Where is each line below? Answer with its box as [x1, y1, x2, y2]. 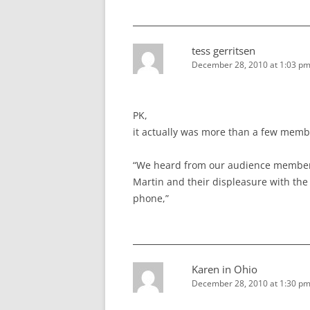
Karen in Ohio [192, 262, 257, 277]
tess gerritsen [192, 44, 255, 58]
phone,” [133, 192, 169, 206]
